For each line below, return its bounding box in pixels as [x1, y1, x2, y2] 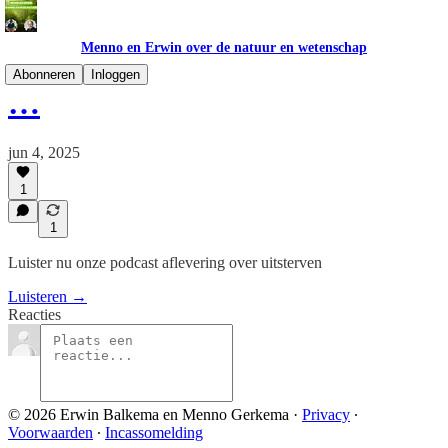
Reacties [8, 306, 61, 323]
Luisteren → [8, 288, 87, 305]
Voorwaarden [8, 424, 93, 441]
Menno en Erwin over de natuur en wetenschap [81, 40, 367, 55]
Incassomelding [105, 424, 203, 441]
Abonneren [13, 67, 75, 82]
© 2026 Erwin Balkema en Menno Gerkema [8, 406, 289, 423]
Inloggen [91, 67, 140, 82]
